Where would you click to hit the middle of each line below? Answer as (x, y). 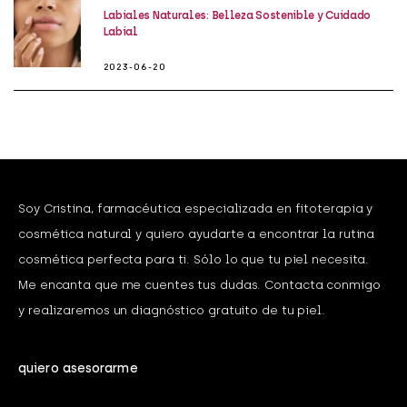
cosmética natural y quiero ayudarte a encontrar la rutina (197, 234)
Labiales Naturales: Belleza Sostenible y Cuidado (237, 16)
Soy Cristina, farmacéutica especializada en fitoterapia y (196, 209)
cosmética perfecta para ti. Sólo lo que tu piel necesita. (194, 260)
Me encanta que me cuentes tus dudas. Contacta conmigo (199, 285)
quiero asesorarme (78, 369)
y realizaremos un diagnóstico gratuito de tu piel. (172, 311)
